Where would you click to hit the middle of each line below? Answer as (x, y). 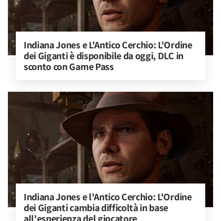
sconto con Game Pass (69, 67)
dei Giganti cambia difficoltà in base (97, 208)
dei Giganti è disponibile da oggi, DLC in (105, 56)
